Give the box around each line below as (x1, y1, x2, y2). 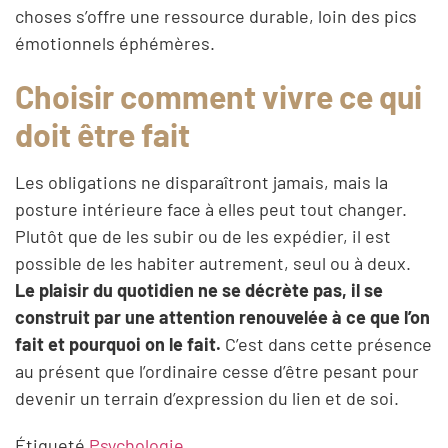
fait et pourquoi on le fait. (15, 332, 221, 355)
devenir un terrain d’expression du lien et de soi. (15, 386, 399, 409)
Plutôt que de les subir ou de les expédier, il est (15, 224, 391, 247)
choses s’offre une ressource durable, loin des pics (15, 4, 417, 27)
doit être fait (15, 114, 190, 153)
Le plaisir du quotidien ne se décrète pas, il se (15, 278, 383, 301)
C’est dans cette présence (221, 332, 432, 355)
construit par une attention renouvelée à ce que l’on (15, 305, 430, 328)
